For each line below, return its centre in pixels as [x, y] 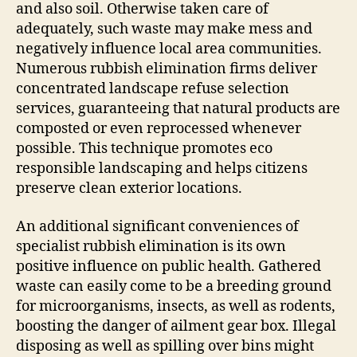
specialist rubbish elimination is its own [151, 246]
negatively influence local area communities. [169, 49]
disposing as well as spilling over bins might [165, 346]
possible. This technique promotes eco [144, 149]
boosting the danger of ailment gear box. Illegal [176, 326]
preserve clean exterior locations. [129, 188]
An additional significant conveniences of [157, 226]
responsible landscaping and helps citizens [162, 169]
